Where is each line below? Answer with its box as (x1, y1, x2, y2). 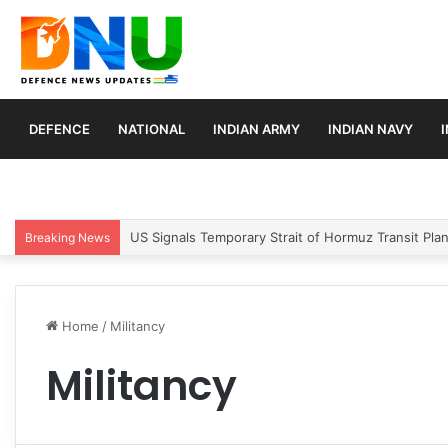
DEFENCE (29, 120, 90, 137)
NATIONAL (118, 120, 185, 137)
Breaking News (25, 229, 110, 245)
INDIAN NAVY (328, 120, 413, 137)
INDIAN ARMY (213, 120, 300, 137)
